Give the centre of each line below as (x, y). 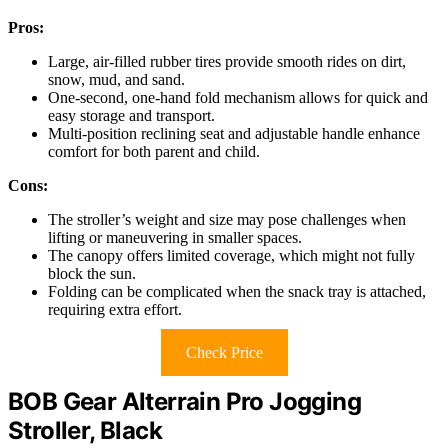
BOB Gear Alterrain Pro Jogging (184, 401)
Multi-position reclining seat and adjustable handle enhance (234, 133)
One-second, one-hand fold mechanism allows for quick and (238, 97)
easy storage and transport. (131, 115)
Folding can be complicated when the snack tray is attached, (237, 291)
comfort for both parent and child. (154, 151)
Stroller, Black (85, 430)
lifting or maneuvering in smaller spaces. (175, 237)
